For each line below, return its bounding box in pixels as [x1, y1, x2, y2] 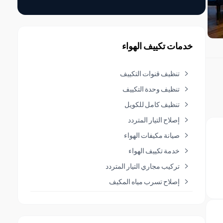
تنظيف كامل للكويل [124, 100, 180, 109]
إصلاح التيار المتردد [127, 115, 180, 124]
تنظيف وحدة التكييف [122, 84, 180, 93]
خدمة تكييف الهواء [128, 146, 180, 155]
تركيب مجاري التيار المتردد [105, 161, 180, 170]
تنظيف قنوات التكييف [119, 69, 180, 78]
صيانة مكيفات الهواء [123, 130, 180, 139]
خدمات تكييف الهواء [122, 40, 193, 51]
